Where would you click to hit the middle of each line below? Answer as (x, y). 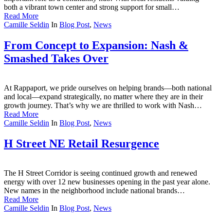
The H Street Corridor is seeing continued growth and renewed (100, 173)
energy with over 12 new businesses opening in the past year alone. (107, 182)
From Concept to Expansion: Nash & (96, 45)
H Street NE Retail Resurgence (82, 143)
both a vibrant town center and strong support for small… (92, 7)
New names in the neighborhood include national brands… (94, 190)
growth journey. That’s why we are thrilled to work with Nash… (103, 105)
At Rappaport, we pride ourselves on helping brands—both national (108, 88)
